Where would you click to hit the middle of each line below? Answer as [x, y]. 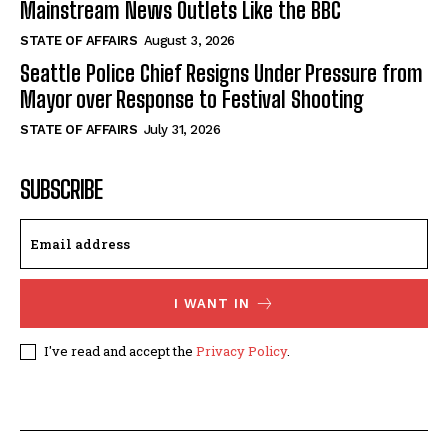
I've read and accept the [120, 350]
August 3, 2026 [189, 40]
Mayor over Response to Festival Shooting [192, 99]
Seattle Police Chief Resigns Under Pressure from [221, 73]
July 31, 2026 [181, 129]
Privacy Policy [241, 350]
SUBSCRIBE [61, 189]
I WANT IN [211, 303]
